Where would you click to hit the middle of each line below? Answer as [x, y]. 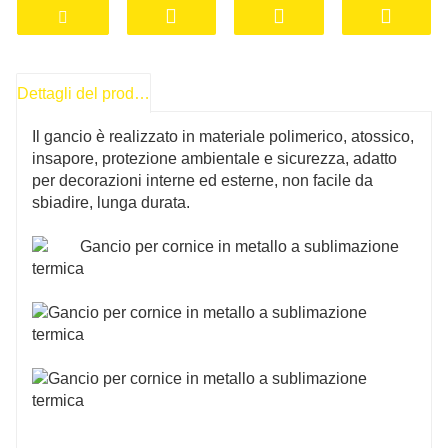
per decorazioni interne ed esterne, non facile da [202, 180]
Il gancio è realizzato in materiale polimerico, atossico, [223, 136]
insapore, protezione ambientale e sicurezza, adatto [214, 158]
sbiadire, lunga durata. [111, 202]
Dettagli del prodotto [142, 93]
